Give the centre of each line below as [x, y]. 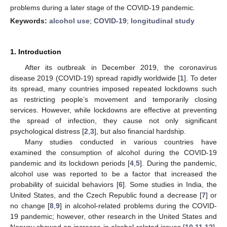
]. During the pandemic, [178, 163]
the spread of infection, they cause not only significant [113, 120]
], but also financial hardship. [140, 131]
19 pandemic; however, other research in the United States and [113, 216]
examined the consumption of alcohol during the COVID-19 [113, 152]
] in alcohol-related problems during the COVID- [138, 205]
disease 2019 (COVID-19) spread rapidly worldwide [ [95, 78]
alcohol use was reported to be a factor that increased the [113, 174]
